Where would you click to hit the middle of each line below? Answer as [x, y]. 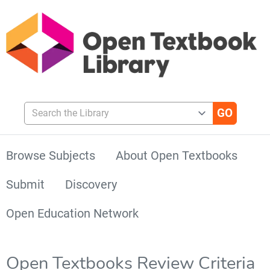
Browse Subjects [51, 155]
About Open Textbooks [177, 155]
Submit [25, 184]
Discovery [91, 184]
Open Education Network [72, 213]
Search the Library [62, 107]
